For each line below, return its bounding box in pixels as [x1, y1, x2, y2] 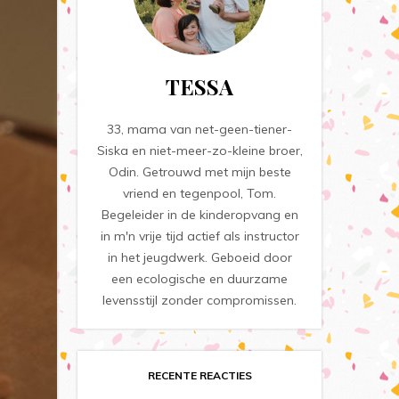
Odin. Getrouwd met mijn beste [108, 164, 291, 180]
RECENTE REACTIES [147, 369, 252, 382]
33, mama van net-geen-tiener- [107, 121, 293, 137]
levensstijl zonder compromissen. [102, 292, 297, 308]
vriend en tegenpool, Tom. [123, 185, 277, 201]
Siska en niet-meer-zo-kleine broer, [96, 142, 303, 159]
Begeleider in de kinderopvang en [101, 207, 298, 223]
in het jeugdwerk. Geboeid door [107, 249, 292, 265]
